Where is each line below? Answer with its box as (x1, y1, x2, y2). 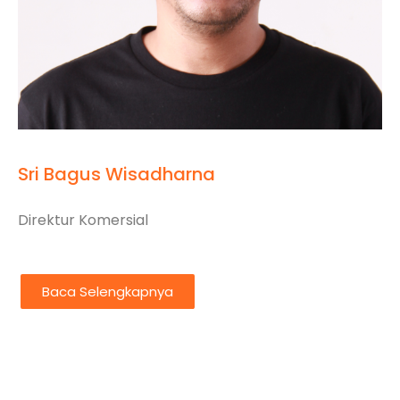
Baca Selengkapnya (42, 281, 173, 301)
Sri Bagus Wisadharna (18, 162, 215, 187)
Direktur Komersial (18, 210, 148, 231)
